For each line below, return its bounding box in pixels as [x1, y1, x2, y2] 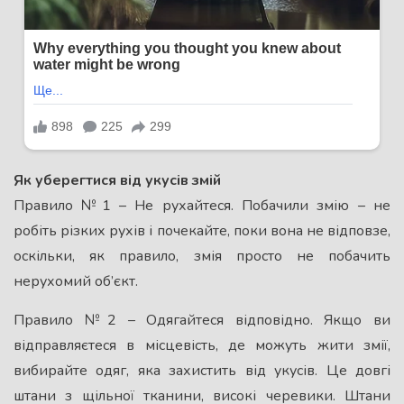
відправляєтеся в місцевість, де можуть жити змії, [14, 335, 390, 355]
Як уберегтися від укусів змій [14, 170, 221, 190]
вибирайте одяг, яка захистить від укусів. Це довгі [14, 360, 390, 381]
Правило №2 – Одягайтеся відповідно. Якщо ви [14, 309, 390, 330]
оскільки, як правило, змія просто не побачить [14, 245, 390, 266]
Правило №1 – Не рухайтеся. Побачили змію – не [14, 195, 390, 216]
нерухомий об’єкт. [14, 271, 138, 291]
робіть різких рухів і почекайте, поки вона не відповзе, [14, 220, 390, 241]
